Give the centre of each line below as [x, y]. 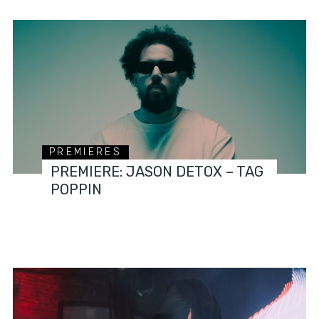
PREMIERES [85, 152]
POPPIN [77, 190]
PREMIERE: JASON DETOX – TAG [157, 172]
